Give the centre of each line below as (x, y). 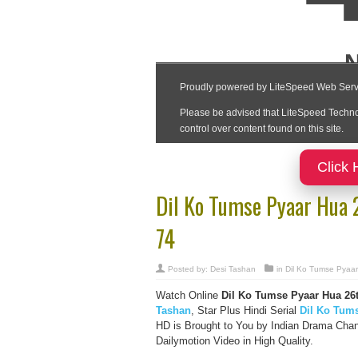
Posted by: (189, 269)
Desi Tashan (233, 269)
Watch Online (188, 295)
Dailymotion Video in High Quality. (234, 341)
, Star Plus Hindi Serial (245, 310)
